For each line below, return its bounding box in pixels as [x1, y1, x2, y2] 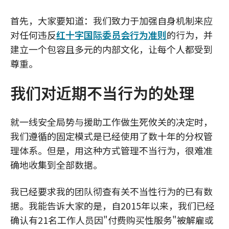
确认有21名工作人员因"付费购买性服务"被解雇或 [10, 213, 214, 226]
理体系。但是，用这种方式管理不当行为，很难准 [10, 144, 213, 157]
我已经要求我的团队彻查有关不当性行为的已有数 [10, 185, 213, 198]
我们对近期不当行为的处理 [10, 81, 194, 104]
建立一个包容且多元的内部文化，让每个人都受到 [10, 42, 213, 56]
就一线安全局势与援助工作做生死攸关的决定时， [10, 115, 213, 128]
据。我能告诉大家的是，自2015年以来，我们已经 [10, 199, 215, 212]
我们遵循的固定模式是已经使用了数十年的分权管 [10, 129, 213, 143]
